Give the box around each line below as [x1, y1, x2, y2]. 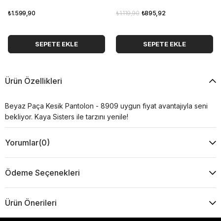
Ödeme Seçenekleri [5, 167, 80, 178]
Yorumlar [5, 137, 38, 147]
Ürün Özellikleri [5, 75, 62, 86]
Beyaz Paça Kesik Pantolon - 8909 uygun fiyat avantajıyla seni [5, 101, 208, 110]
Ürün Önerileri [5, 197, 57, 208]
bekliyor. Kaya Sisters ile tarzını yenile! [5, 112, 128, 121]
